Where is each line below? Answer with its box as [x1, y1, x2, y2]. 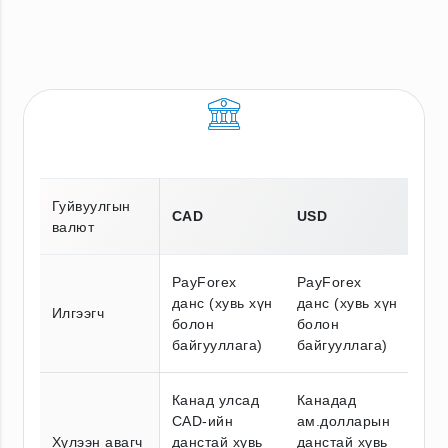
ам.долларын [297, 412, 391, 429]
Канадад [297, 391, 357, 408]
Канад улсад [172, 391, 260, 408]
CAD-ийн [172, 412, 234, 429]
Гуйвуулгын [52, 197, 131, 214]
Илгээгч [52, 304, 105, 321]
